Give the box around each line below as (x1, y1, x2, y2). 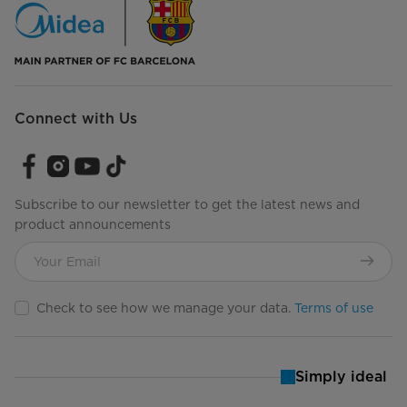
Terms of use (294, 301, 373, 316)
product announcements (15, 217, 171, 233)
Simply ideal (295, 368, 387, 386)
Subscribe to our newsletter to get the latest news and (15, 197, 360, 213)
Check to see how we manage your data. (36, 301, 294, 316)
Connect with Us (15, 109, 137, 127)
